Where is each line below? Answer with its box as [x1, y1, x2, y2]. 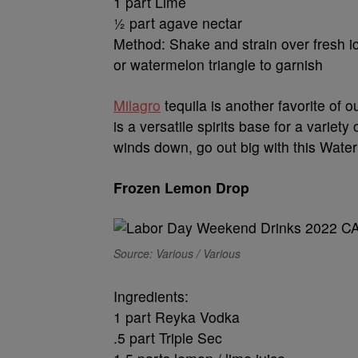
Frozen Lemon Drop [113, 177, 249, 197]
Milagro [113, 95, 161, 115]
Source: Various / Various [113, 245, 241, 261]
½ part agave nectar [113, 13, 242, 33]
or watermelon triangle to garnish [113, 54, 323, 74]
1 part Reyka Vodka [113, 307, 240, 327]
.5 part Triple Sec [113, 328, 222, 348]
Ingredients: [113, 286, 189, 306]
